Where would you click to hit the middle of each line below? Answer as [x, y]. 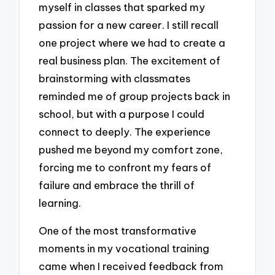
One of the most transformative [118, 230]
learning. [60, 203]
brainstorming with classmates [115, 79]
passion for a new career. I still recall [129, 25]
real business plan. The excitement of [130, 61]
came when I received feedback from [131, 266]
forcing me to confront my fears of [125, 168]
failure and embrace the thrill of [117, 185]
